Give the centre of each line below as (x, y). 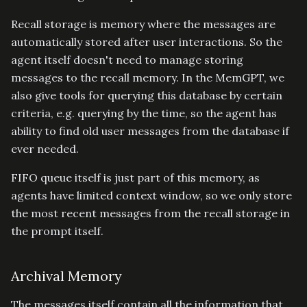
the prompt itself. (57, 231)
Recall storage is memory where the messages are (143, 24)
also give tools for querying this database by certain (147, 95)
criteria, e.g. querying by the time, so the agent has (144, 113)
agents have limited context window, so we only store (151, 195)
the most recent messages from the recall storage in (150, 213)
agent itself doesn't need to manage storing (127, 59)
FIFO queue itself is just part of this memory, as (135, 177)
